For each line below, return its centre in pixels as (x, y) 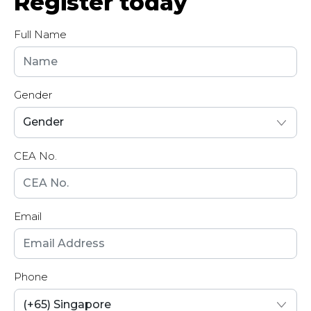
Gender (33, 95)
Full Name (40, 34)
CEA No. (35, 155)
